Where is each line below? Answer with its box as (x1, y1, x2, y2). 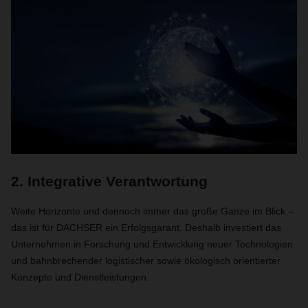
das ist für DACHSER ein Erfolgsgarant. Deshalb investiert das (11, 222, 281, 233)
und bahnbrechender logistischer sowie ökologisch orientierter (11, 255, 280, 266)
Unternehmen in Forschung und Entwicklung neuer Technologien (11, 239, 293, 250)
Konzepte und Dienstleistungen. (11, 272, 149, 283)
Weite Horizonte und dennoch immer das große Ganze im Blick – (11, 206, 294, 217)
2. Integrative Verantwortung (11, 173, 208, 189)
